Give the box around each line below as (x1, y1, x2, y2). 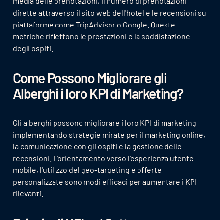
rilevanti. (12, 189, 43, 198)
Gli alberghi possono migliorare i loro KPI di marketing (12, 118, 196, 128)
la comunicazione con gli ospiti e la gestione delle (12, 141, 182, 151)
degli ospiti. (12, 43, 53, 53)
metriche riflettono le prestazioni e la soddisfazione (12, 31, 190, 41)
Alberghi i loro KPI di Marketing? (12, 84, 183, 102)
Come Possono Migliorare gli (12, 69, 166, 86)
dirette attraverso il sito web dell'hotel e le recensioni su (12, 7, 206, 17)
